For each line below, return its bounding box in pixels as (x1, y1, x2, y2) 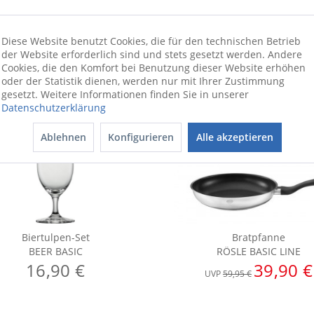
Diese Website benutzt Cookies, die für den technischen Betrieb (1, 34, 301, 48)
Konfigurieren (107, 130, 174, 144)
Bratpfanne (232, 231, 285, 244)
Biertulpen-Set (21, 231, 90, 244)
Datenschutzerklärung (1, 101, 106, 114)
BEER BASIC (28, 245, 83, 258)
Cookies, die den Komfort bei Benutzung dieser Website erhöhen (1, 61, 306, 74)
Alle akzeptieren (196, 130, 273, 144)
